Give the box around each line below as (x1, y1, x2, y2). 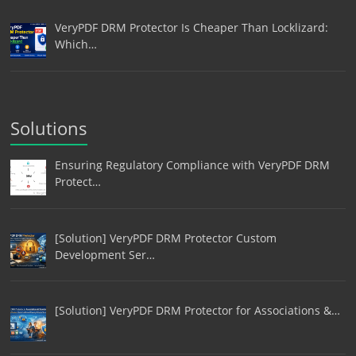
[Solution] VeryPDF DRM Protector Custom (54, 230, 277, 246)
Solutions (10, 116, 88, 141)
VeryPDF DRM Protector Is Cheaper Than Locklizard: (54, 20, 328, 36)
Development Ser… (54, 246, 155, 262)
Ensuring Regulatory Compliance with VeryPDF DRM (54, 157, 330, 173)
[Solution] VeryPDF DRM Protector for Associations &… (54, 303, 340, 319)
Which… (54, 37, 97, 52)
